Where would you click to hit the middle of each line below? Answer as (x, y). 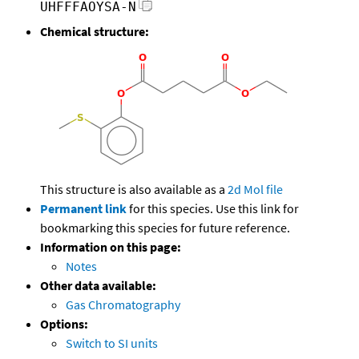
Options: (64, 324)
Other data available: (98, 286)
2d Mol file (255, 190)
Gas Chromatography (123, 305)
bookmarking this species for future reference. (165, 228)
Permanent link (83, 209)
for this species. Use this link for (214, 209)
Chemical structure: (95, 32)
